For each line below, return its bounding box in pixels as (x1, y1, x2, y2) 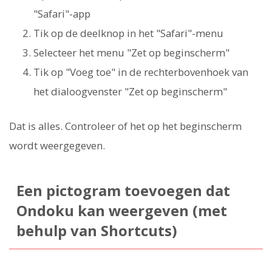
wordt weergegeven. (9, 138, 105, 153)
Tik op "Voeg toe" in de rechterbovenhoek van (33, 64, 248, 79)
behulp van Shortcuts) (16, 221, 177, 241)
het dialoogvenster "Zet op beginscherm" (33, 84, 227, 98)
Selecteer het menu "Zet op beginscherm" (33, 45, 229, 59)
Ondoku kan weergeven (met (16, 201, 227, 221)
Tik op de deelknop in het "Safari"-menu (33, 25, 223, 40)
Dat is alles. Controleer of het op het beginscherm (9, 119, 242, 134)
